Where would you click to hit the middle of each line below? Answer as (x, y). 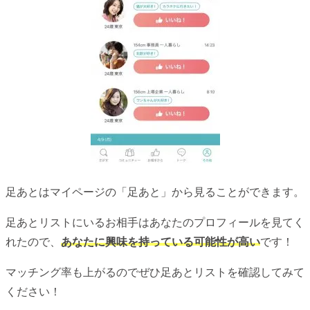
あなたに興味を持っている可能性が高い (161, 241)
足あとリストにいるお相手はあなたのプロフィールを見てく (155, 222)
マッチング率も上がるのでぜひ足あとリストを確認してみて (155, 272)
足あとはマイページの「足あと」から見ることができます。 (155, 192)
